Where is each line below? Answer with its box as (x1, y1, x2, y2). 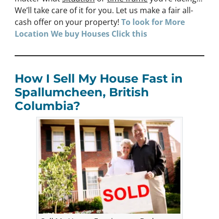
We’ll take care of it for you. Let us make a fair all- (15, 4, 193, 16)
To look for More (121, 16, 185, 27)
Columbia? (15, 98, 80, 113)
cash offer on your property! (15, 16, 121, 27)
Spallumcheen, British (15, 85, 149, 99)
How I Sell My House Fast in (15, 71, 183, 86)
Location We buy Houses (15, 28, 111, 39)
